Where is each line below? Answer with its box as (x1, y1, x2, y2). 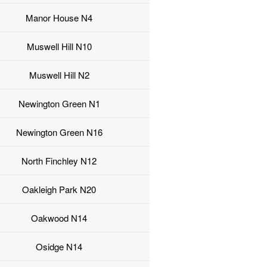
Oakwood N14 (31, 212, 88, 225)
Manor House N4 (26, 11, 93, 24)
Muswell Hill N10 (26, 40, 92, 53)
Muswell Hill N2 (29, 69, 89, 82)
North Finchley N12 (21, 154, 97, 167)
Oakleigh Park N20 (22, 183, 97, 196)
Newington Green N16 (15, 126, 103, 139)
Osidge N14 (36, 240, 83, 253)
